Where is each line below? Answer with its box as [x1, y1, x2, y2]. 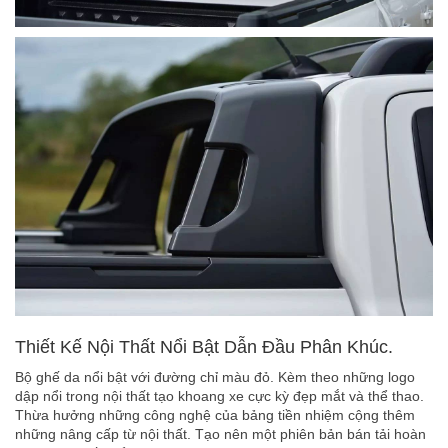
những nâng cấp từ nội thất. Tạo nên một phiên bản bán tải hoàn [15, 425, 426, 442]
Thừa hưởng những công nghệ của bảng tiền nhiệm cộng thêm [15, 406, 415, 423]
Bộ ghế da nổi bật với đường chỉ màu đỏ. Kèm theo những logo [15, 368, 415, 385]
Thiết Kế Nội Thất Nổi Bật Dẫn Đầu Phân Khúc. [15, 336, 393, 357]
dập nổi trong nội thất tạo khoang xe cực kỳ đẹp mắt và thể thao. [15, 387, 424, 404]
